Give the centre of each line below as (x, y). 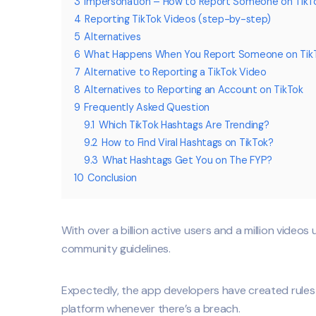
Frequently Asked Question (147, 108)
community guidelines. (116, 249)
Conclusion (113, 178)
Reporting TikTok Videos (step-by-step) (178, 19)
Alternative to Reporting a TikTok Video (175, 72)
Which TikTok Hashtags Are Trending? (184, 125)
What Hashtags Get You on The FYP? (187, 160)
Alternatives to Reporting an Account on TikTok (194, 90)
